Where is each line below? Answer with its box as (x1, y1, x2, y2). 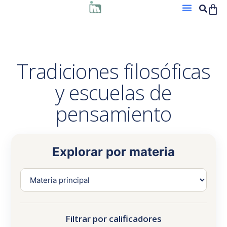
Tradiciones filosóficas (16, 57, 211, 86)
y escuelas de (55, 79, 172, 107)
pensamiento (55, 100, 172, 128)
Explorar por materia (52, 144, 175, 160)
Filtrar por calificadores (65, 213, 162, 225)
